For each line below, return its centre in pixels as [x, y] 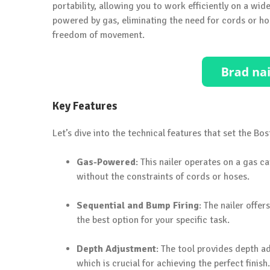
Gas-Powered [106, 162]
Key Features [85, 106]
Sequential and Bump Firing [138, 206]
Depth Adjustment [116, 249]
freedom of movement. [99, 35]
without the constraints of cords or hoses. [163, 177]
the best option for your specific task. [153, 220]
